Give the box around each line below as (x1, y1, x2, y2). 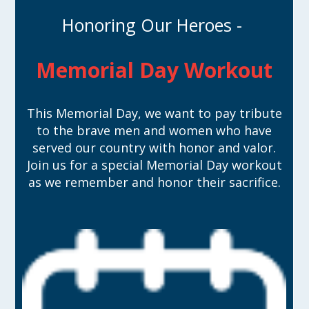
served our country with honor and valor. (32, 139, 277, 157)
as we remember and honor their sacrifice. (28, 174, 281, 191)
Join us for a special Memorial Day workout (26, 157, 282, 174)
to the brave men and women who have (37, 122, 272, 139)
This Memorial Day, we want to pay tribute (26, 105, 282, 122)
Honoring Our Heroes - (61, 13, 247, 37)
